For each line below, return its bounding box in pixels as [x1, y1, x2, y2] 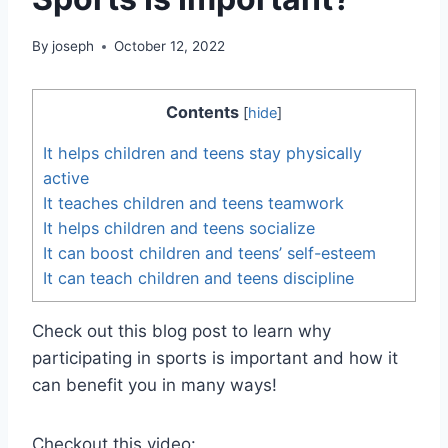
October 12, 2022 [114, 38, 226, 55]
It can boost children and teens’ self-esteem [43, 243, 376, 264]
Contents [166, 102, 239, 123]
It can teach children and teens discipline [43, 268, 354, 289]
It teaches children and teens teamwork [43, 193, 344, 214]
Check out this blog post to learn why [32, 321, 331, 342]
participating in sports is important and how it [32, 348, 398, 369]
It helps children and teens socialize [43, 218, 315, 239]
